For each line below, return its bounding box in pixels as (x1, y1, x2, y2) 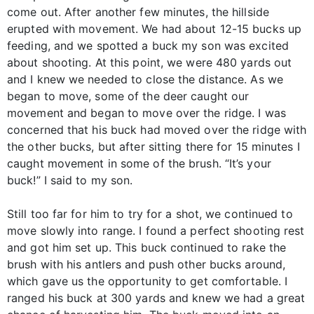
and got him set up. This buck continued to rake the (7, 240, 287, 255)
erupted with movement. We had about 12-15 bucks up (7, 22, 302, 36)
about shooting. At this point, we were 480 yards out (7, 55, 292, 70)
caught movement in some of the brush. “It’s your (7, 156, 271, 171)
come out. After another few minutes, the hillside (7, 5, 269, 20)
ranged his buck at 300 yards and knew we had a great (7, 291, 306, 306)
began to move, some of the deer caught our (7, 89, 250, 104)
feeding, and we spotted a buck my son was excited (7, 39, 289, 53)
